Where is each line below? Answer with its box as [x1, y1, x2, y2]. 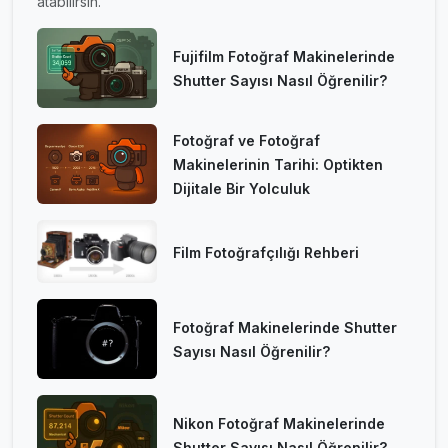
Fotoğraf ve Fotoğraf [173, 132, 320, 149]
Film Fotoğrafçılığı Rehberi [173, 243, 359, 261]
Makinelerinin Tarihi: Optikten [173, 156, 383, 173]
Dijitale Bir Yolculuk [173, 180, 310, 197]
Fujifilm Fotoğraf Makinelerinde [173, 48, 395, 65]
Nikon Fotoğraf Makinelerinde [173, 415, 385, 433]
